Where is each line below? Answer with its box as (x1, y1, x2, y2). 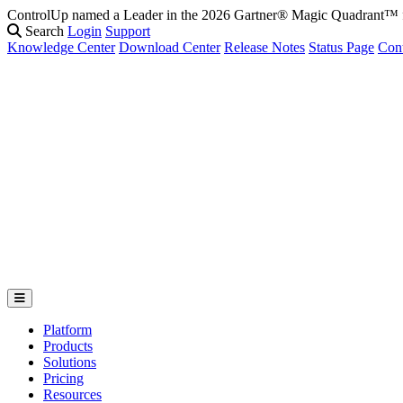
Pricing (43, 371, 84, 387)
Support (105, 23, 150, 39)
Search (22, 23, 64, 39)
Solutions (43, 354, 96, 371)
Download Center (119, 40, 220, 55)
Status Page (309, 40, 374, 55)
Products (43, 338, 93, 354)
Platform (43, 322, 92, 338)
